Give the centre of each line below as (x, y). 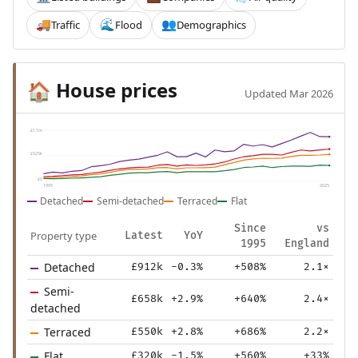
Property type (64, 235)
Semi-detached (131, 201)
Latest (143, 235)
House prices (114, 90)
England (306, 243)
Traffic (66, 24)
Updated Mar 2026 (289, 93)
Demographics (211, 24)
